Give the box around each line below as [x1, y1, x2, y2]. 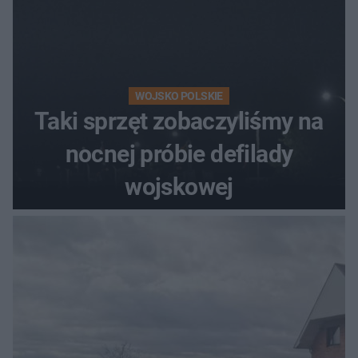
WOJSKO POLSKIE [135, 89, 223, 102]
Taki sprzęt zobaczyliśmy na [34, 106, 324, 135]
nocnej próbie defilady [65, 139, 293, 168]
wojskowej [125, 172, 233, 201]
